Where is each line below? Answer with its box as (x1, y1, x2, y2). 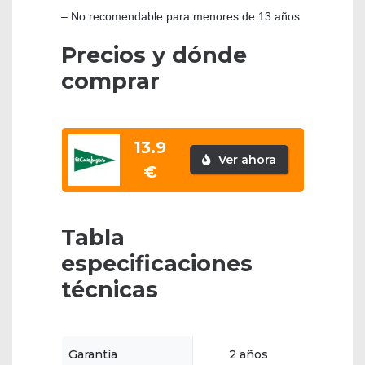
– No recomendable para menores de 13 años (61, 10, 300, 24)
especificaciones (61, 250, 253, 278)
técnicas (61, 276, 158, 304)
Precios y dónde (61, 42, 247, 69)
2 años (229, 347, 268, 363)
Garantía (68, 347, 117, 363)
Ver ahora (214, 152, 276, 168)
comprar (61, 68, 160, 95)
